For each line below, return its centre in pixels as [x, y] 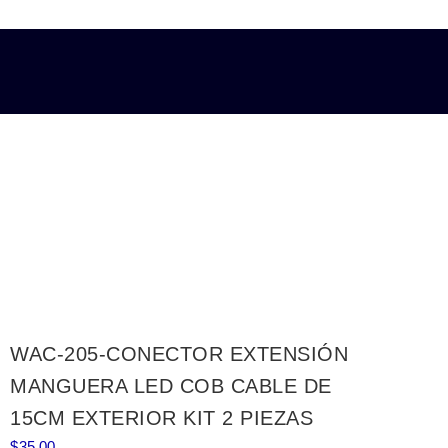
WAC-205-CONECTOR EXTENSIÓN [179, 354]
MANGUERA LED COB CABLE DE [171, 386]
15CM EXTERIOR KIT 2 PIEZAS [162, 418]
